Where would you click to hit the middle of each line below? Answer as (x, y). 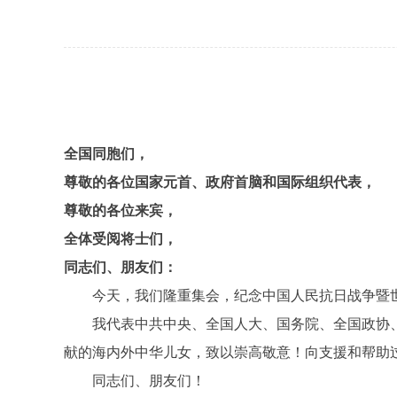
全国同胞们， (106, 154)
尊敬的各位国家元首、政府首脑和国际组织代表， (220, 182)
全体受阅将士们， (121, 239)
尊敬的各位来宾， (121, 210)
